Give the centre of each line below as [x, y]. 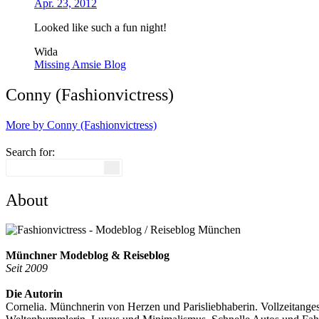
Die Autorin [34, 294]
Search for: [30, 152]
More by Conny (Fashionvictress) [81, 125]
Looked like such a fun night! [100, 27]
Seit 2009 [27, 268]
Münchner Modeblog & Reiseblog [88, 256]
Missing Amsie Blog [80, 64]
